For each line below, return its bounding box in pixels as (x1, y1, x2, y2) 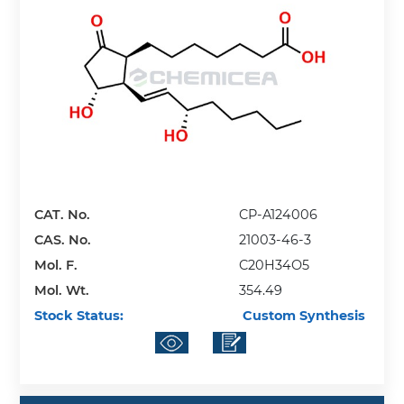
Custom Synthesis (239, 308, 366, 325)
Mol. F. (34, 257, 78, 274)
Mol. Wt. (34, 282, 90, 299)
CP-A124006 (239, 207, 318, 224)
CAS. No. (34, 232, 92, 249)
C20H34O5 (239, 257, 310, 274)
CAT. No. (34, 207, 91, 224)
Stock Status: (34, 308, 124, 325)
